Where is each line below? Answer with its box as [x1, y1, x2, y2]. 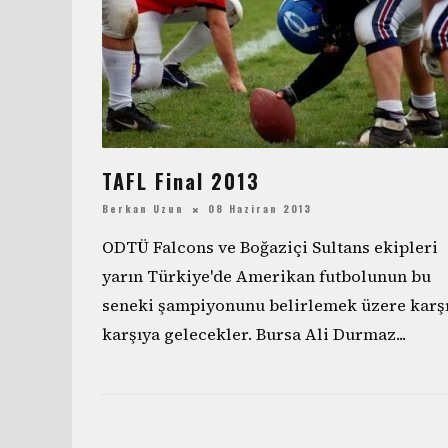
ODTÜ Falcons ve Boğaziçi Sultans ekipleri [102, 236, 438, 259]
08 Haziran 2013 [208, 201, 312, 217]
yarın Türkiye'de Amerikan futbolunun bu [102, 265, 431, 288]
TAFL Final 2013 [102, 166, 260, 196]
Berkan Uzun [102, 201, 184, 217]
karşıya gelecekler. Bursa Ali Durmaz [102, 323, 396, 346]
